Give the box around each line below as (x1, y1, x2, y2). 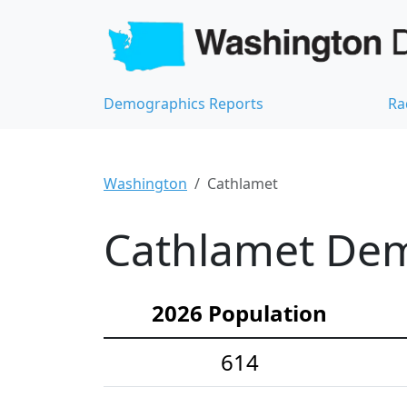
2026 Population (152, 297, 327, 328)
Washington (104, 173, 187, 194)
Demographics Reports (104, 93, 263, 114)
